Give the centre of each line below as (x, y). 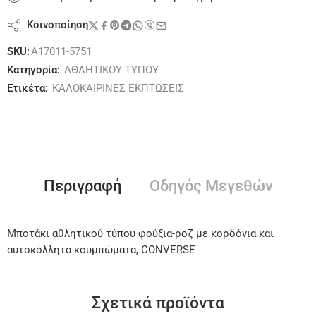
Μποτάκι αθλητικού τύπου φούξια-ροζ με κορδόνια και (140, 234)
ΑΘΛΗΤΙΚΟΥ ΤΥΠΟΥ (111, 71)
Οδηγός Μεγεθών (211, 186)
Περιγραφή (82, 186)
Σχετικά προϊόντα (158, 303)
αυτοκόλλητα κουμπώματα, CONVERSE (101, 250)
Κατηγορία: (34, 71)
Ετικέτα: (28, 89)
